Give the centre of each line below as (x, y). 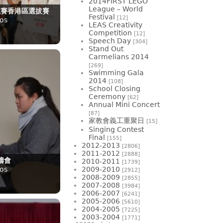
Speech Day (110, 41)
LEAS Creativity (115, 25)
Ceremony (107, 96)
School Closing (114, 88)
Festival (102, 17)
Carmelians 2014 (119, 56)
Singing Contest (116, 129)
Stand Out (106, 49)
